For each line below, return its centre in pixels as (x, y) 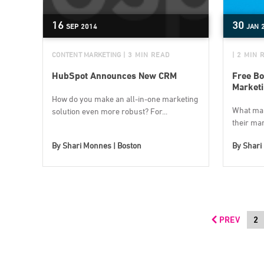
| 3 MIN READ (147, 54)
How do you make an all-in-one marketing (125, 98)
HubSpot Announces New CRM (114, 75)
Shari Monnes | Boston (102, 145)
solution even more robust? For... (110, 111)
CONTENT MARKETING (87, 54)
